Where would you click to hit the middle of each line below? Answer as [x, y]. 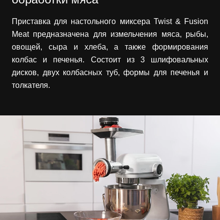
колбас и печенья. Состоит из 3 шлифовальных [110, 59]
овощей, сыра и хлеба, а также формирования [110, 47]
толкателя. [31, 85]
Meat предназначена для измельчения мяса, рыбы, [110, 34]
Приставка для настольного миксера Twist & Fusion [110, 21]
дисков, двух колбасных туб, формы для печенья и [110, 72]
